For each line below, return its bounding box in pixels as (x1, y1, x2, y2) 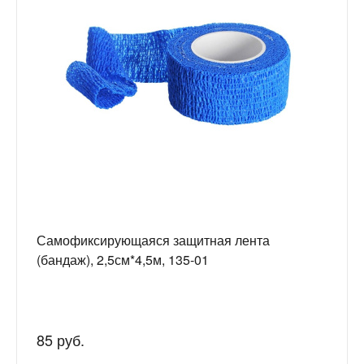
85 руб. (37, 328, 84, 350)
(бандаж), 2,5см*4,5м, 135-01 (37, 249, 209, 269)
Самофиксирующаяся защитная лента (37, 230, 270, 249)
